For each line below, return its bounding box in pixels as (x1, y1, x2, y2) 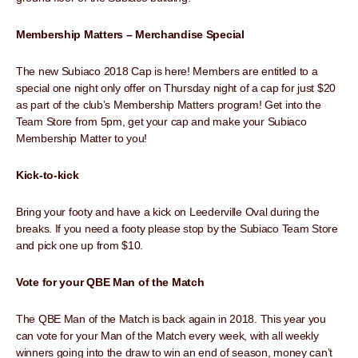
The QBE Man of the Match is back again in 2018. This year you (16, 312, 326, 326)
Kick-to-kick (16, 169, 79, 182)
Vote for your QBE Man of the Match (16, 276, 205, 289)
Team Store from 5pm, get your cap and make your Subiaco (16, 115, 307, 129)
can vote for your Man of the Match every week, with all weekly (16, 329, 319, 343)
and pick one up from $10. (16, 239, 144, 253)
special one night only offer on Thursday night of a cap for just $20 (16, 82, 336, 95)
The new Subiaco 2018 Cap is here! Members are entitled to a (16, 65, 318, 78)
